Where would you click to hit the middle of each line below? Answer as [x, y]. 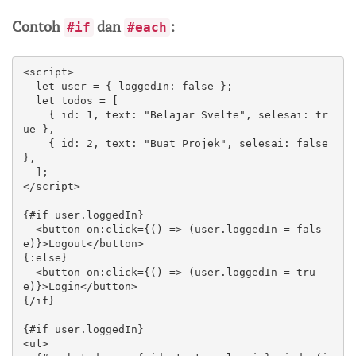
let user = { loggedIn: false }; [29, 87]
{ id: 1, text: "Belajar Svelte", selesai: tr [36, 115]
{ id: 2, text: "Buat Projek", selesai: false [36, 144]
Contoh [38, 26]
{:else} [45, 258]
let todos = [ [29, 101]
